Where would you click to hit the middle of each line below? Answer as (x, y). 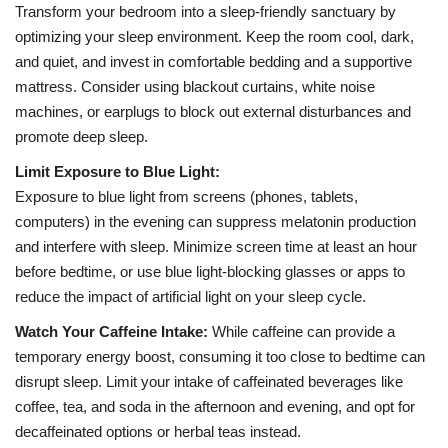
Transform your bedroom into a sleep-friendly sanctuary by (205, 12)
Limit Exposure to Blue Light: (117, 172)
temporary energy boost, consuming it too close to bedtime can (220, 357)
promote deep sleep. (81, 137)
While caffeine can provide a (301, 332)
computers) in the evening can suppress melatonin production (215, 222)
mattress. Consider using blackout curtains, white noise (195, 87)
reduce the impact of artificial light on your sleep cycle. (190, 297)
